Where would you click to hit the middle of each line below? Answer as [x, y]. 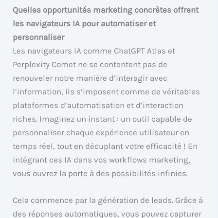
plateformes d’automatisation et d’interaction [98, 105]
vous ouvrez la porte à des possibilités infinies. [100, 173]
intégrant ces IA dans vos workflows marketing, [102, 159]
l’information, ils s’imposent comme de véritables [107, 91]
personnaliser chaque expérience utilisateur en [101, 132]
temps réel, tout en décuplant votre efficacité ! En [105, 146]
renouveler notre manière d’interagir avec [90, 78]
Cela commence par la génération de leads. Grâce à [108, 200]
